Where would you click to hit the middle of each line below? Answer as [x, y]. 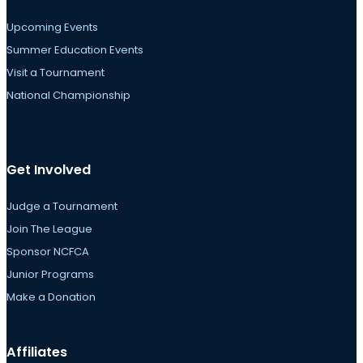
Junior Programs [50, 275]
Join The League [49, 229]
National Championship [68, 95]
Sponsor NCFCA [48, 252]
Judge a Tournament [62, 207]
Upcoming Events [52, 27]
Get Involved [49, 170]
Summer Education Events [75, 49]
